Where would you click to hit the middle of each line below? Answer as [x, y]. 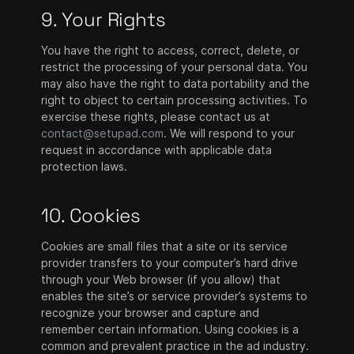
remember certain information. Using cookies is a [170, 329]
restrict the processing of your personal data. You [175, 67]
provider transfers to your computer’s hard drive [170, 263]
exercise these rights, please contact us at [156, 117]
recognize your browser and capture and [151, 313]
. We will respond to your [230, 133]
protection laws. [85, 166]
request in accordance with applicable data [157, 150]
